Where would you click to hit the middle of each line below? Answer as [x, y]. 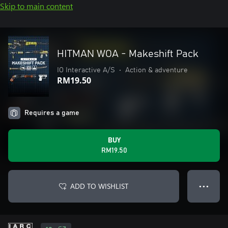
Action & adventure [156, 70]
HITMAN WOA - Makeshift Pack [128, 54]
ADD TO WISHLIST [99, 186]
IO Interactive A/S [86, 70]
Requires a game [52, 113]
